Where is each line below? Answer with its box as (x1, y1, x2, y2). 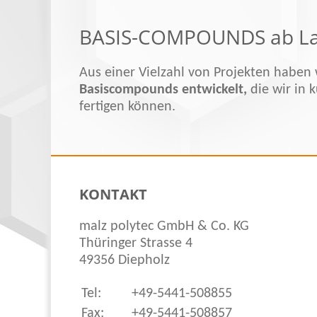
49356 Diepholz (79, 253, 170, 268)
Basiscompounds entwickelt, (79, 83, 247, 98)
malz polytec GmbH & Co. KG (79, 219, 249, 234)
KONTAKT (79, 185, 147, 204)
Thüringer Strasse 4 (79, 236, 192, 251)
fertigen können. (79, 100, 175, 115)
